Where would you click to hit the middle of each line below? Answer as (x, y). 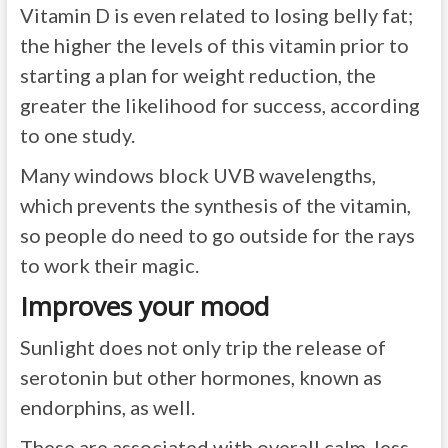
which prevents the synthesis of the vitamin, (215, 205)
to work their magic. (109, 265)
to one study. (77, 135)
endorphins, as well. (107, 407)
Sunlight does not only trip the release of (202, 347)
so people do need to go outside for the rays (217, 235)
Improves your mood (144, 306)
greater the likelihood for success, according (219, 105)
